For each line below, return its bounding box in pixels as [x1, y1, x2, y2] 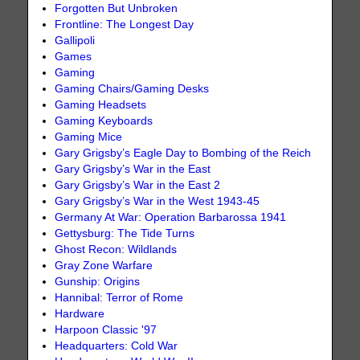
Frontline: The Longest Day [55, 18, 194, 31]
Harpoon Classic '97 [55, 324, 157, 337]
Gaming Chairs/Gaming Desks [55, 83, 210, 96]
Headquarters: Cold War [55, 340, 178, 353]
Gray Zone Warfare [55, 260, 153, 272]
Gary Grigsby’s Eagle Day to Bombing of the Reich [55, 147, 312, 160]
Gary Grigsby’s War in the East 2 [55, 179, 221, 192]
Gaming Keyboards [55, 115, 153, 128]
